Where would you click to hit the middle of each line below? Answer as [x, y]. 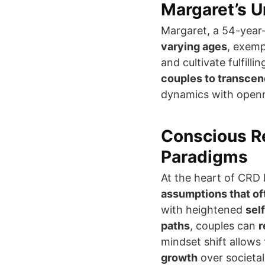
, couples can [224, 226]
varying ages [194, 47]
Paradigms [204, 157]
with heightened [203, 210]
